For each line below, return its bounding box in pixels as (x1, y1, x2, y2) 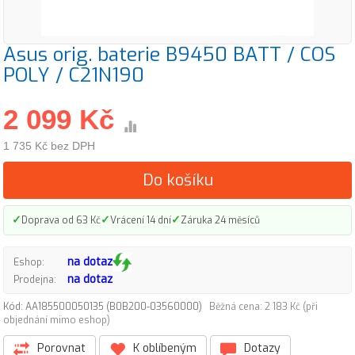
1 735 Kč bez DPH (3, 139, 95, 152)
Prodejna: (13, 273, 56, 286)
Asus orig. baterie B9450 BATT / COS (3, 41, 335, 67)
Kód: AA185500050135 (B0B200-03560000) (3, 300, 209, 313)
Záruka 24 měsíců (181, 213, 260, 227)
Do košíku (142, 170, 213, 191)
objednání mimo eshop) (3, 314, 110, 326)
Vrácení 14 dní (110, 213, 171, 227)
